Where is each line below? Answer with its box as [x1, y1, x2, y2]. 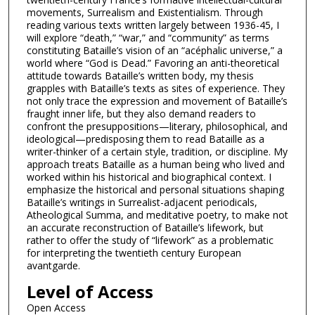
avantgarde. [26, 259, 80, 273]
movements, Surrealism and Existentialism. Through [26, 6, 263, 20]
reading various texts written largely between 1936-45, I [26, 18, 279, 32]
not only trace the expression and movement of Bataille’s [26, 94, 288, 108]
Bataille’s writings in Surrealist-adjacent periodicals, [26, 195, 257, 210]
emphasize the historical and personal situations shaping [26, 183, 284, 197]
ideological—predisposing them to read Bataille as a [26, 132, 264, 146]
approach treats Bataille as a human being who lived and [26, 157, 285, 172]
